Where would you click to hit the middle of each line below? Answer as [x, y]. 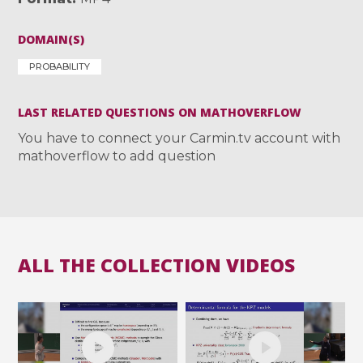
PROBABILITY [60, 66]
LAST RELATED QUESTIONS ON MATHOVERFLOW [160, 112]
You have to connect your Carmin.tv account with [179, 138]
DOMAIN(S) [51, 39]
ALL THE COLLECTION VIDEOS [157, 265]
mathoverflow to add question [117, 156]
